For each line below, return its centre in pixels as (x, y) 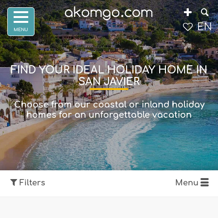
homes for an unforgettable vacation (109, 115)
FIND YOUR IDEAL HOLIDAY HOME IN (109, 70)
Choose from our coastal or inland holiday (109, 105)
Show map (42, 201)
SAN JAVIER (109, 82)
